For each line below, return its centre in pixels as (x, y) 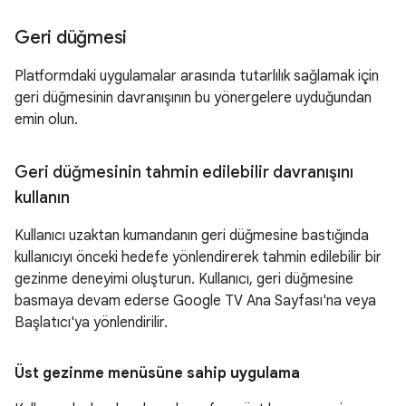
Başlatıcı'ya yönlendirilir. (91, 322)
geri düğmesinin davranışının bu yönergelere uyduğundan (193, 97)
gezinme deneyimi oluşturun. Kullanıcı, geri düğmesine (184, 279)
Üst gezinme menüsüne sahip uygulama (157, 373)
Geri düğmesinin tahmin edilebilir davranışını (184, 172)
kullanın (42, 197)
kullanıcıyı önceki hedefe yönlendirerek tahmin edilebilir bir (198, 257)
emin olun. (46, 119)
